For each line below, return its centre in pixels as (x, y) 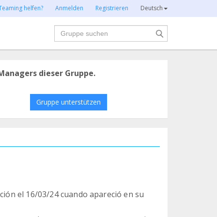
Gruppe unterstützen (68, 102)
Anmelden (69, 8)
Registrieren (112, 8)
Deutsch (152, 8)
